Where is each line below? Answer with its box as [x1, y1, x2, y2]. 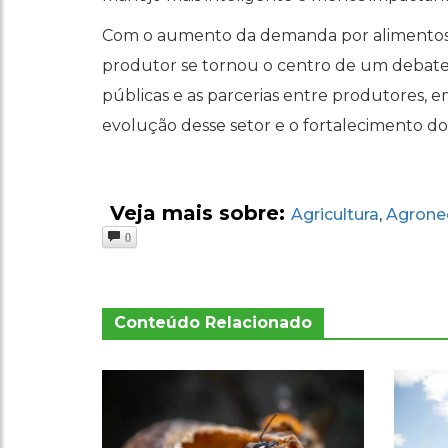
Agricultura [291, 205, 379, 225]
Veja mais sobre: [110, 201, 291, 226]
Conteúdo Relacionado [114, 313, 312, 333]
